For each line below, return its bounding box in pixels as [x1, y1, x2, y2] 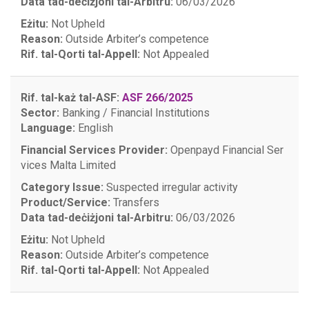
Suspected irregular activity [103, 181, 238, 194]
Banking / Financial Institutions [59, 106, 210, 119]
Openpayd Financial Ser [170, 143, 283, 157]
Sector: [21, 106, 59, 119]
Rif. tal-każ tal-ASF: [21, 91, 119, 104]
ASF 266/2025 [122, 91, 193, 104]
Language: [21, 121, 75, 134]
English [75, 121, 113, 134]
